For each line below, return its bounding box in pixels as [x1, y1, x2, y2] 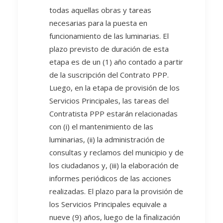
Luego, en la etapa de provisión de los [49, 83, 180, 93]
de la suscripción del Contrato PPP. [49, 70, 169, 80]
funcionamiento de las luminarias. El [49, 31, 169, 41]
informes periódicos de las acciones [49, 173, 171, 183]
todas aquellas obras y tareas [49, 5, 151, 15]
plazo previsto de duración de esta [49, 44, 169, 54]
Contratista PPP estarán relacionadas [49, 109, 178, 118]
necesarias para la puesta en [49, 18, 147, 28]
